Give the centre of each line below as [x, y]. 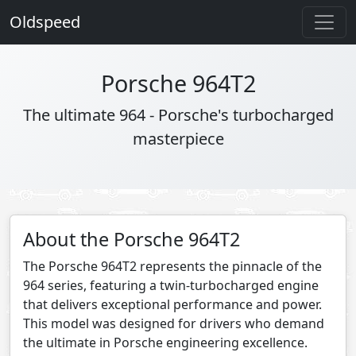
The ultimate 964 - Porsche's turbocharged [178, 115]
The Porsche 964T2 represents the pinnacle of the [172, 266]
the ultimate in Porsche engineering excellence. [165, 342]
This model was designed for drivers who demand [174, 323]
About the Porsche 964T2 [132, 239]
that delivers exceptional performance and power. [172, 304]
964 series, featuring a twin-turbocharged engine [171, 285]
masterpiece [178, 139]
